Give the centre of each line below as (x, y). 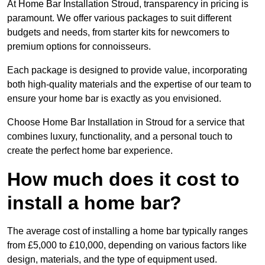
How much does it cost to (123, 180)
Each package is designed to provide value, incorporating (127, 70)
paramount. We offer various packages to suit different (119, 18)
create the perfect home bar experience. (90, 151)
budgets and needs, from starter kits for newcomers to (118, 33)
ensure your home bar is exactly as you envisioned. (114, 99)
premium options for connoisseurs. (79, 47)
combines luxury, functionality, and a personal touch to (120, 137)
